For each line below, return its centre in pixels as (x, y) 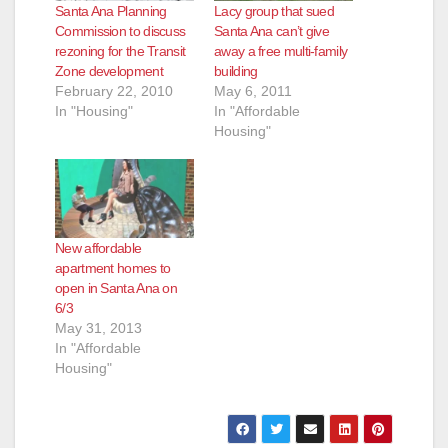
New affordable (98, 247)
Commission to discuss (120, 30)
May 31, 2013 (98, 327)
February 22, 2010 (114, 90)
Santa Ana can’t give (272, 30)
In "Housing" (94, 110)
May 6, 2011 (253, 90)
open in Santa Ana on (116, 287)
